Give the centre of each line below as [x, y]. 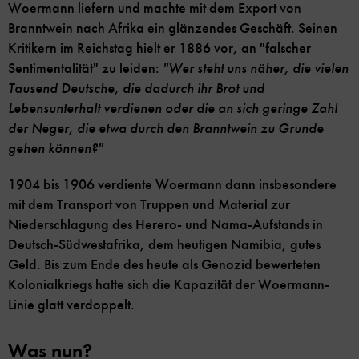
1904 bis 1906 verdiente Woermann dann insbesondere [172, 185]
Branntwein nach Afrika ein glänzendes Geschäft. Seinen [173, 28]
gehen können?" [56, 149]
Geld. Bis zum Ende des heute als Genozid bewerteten [164, 265]
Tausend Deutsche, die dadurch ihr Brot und [136, 89]
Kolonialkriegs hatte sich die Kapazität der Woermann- [169, 285]
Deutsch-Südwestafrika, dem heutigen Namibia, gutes [164, 245]
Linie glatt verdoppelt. [71, 305]
